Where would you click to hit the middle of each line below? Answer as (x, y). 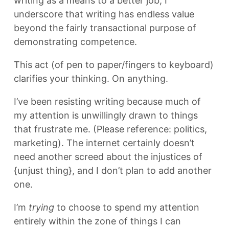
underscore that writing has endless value (104, 14)
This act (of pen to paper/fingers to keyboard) (114, 65)
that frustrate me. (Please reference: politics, (110, 129)
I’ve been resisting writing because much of (107, 101)
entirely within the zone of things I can (97, 221)
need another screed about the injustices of (108, 157)
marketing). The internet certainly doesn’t (104, 143)
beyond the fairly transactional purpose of (105, 28)
